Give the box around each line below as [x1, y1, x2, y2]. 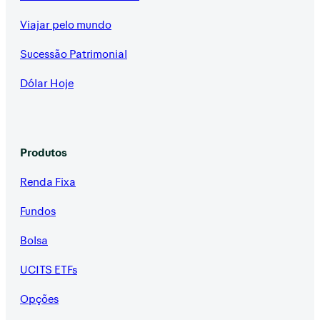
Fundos [20, 204, 56, 218]
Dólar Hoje [20, 76, 74, 90]
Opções [20, 291, 59, 306]
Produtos [20, 145, 67, 159]
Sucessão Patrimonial [20, 46, 127, 61]
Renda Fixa [20, 174, 76, 189]
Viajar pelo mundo [20, 17, 111, 31]
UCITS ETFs [20, 262, 77, 276]
